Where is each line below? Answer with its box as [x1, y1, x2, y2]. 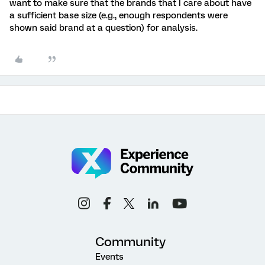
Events [95, 251, 124, 263]
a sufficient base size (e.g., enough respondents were [9, 10, 228, 21]
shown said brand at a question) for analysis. [9, 22, 198, 34]
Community [95, 234, 166, 250]
